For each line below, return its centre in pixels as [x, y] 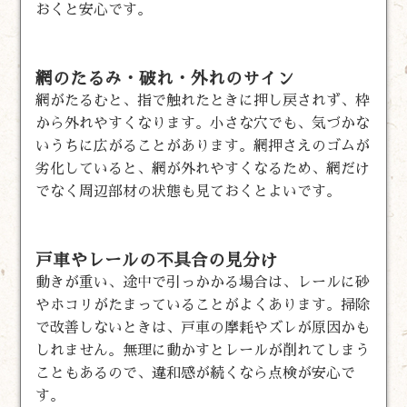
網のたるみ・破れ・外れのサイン [165, 78]
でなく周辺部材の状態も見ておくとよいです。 [189, 191]
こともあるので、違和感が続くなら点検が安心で [196, 373]
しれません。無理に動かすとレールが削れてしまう [203, 350]
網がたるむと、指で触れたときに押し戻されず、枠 [203, 100]
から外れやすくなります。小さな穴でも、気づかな [203, 123]
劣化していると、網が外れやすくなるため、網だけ [203, 169]
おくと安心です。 [94, 10]
